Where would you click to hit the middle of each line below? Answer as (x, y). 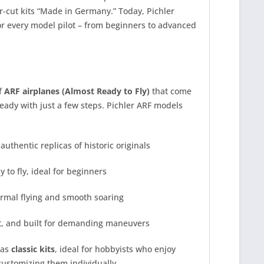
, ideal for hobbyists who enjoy (115, 249)
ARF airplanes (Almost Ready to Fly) (77, 91)
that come (171, 91)
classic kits (33, 249)
